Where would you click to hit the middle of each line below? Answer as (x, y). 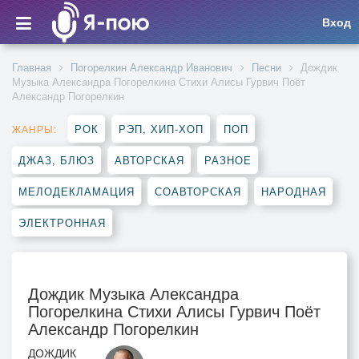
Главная (32, 67)
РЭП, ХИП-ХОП (161, 129)
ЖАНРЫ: (34, 129)
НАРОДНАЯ (294, 191)
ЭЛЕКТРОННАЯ (62, 222)
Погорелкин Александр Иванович (151, 67)
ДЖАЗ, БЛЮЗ (56, 160)
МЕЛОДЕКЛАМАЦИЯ (77, 191)
